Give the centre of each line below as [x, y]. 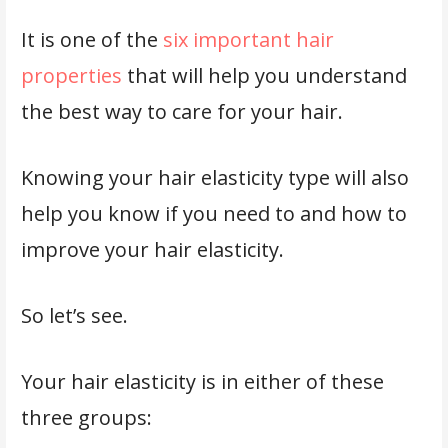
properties [71, 76]
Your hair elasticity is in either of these [202, 382]
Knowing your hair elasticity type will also [214, 178]
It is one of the [91, 40]
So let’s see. [76, 316]
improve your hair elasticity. [154, 250]
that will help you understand [264, 76]
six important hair [248, 40]
